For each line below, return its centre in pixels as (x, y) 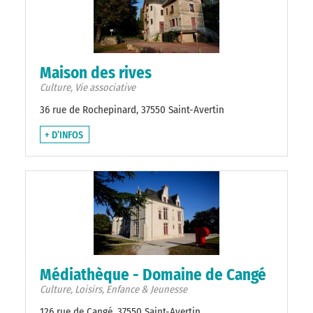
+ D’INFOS (64, 136)
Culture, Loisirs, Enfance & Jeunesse (114, 290)
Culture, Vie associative (88, 88)
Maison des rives (96, 73)
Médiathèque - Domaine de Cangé (153, 275)
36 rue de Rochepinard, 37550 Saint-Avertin (132, 110)
